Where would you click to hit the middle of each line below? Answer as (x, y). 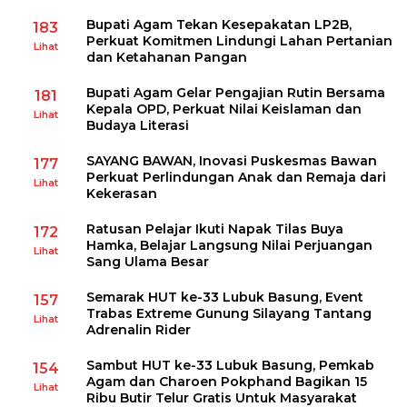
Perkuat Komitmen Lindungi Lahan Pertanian (239, 41)
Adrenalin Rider (139, 330)
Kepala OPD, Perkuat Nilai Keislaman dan (224, 109)
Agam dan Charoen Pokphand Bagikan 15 (227, 382)
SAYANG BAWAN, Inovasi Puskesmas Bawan (232, 161)
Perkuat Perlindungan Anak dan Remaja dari (236, 178)
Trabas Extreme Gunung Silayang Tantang (229, 314)
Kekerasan (122, 194)
